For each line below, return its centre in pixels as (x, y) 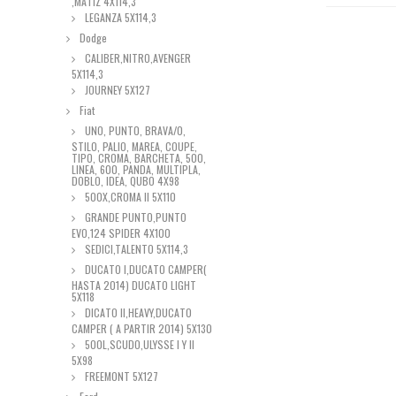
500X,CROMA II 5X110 (129, 197)
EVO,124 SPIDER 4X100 (121, 233)
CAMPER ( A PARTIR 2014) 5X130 (142, 328)
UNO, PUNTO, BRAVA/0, (134, 130)
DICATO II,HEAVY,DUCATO (137, 312)
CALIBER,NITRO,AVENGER (137, 58)
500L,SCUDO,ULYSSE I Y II (138, 344)
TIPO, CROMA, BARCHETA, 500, (139, 158)
